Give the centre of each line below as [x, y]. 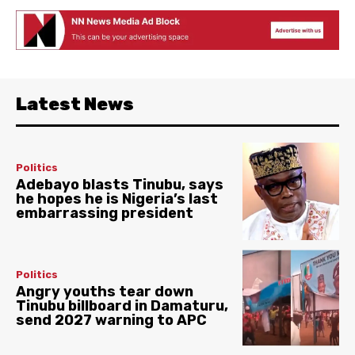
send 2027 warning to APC [111, 320]
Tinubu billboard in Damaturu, [122, 305]
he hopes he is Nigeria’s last [117, 199]
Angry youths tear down [105, 291]
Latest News [75, 105]
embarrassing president [105, 214]
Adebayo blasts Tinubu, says [120, 185]
